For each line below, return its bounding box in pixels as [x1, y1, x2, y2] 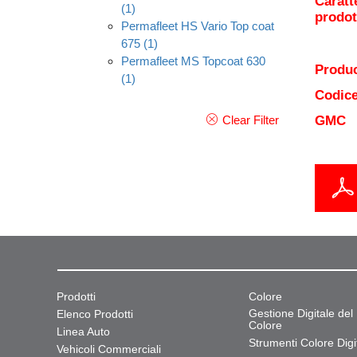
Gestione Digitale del [249, 307, 354, 320]
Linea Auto [57, 325, 110, 338]
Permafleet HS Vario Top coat [121, 19, 274, 33]
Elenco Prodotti [57, 308, 133, 320]
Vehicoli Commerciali [57, 343, 161, 355]
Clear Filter [222, 113, 279, 127]
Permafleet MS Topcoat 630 [121, 54, 265, 68]
